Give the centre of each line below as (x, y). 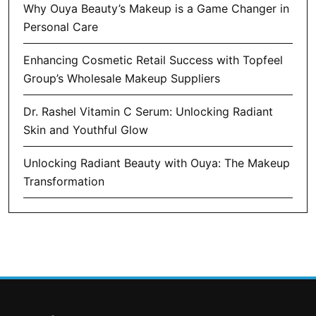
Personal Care (61, 26)
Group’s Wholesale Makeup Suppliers (122, 78)
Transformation (64, 181)
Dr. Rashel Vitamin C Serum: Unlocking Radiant (148, 111)
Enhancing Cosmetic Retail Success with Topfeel (153, 60)
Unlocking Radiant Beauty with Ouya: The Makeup (157, 163)
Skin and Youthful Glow (86, 129)
